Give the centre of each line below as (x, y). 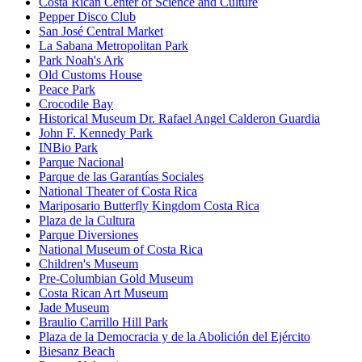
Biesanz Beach (77, 351)
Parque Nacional (81, 162)
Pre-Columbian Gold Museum (116, 279)
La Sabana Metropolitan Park (114, 46)
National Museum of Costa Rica (121, 250)
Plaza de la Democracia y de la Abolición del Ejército (175, 337)
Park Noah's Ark (81, 61)
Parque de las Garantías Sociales (121, 177)
